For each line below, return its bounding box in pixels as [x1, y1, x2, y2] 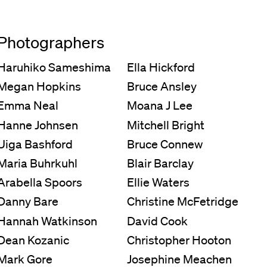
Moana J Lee [127, 98, 193, 113]
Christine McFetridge [127, 194, 239, 209]
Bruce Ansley [127, 79, 197, 94]
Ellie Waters [127, 175, 190, 190]
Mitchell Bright [127, 117, 205, 132]
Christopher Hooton [127, 232, 232, 247]
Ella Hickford [127, 60, 195, 74]
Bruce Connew [127, 136, 203, 151]
